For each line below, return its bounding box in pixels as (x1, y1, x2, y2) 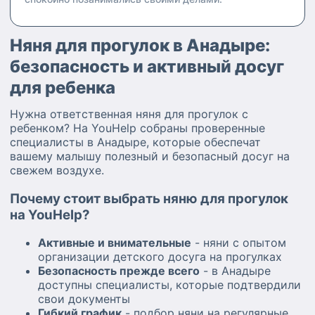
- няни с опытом (191, 236, 286, 250)
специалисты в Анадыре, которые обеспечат (10, 135, 261, 149)
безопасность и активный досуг (10, 56, 284, 77)
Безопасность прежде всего (38, 264, 200, 278)
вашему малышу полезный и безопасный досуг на (10, 149, 290, 163)
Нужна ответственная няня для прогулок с (10, 107, 248, 121)
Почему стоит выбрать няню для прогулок (10, 190, 288, 207)
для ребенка (10, 77, 115, 98)
